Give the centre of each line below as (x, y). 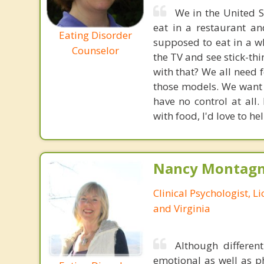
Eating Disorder (95, 35)
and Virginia (181, 208)
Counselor (95, 50)
